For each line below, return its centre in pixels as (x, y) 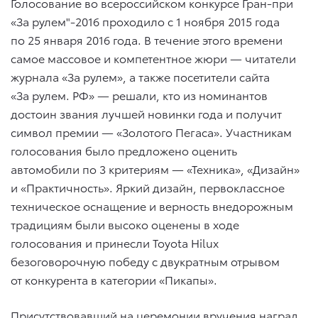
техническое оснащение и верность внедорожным (152, 206)
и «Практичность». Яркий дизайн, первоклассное (148, 187)
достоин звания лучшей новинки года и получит (146, 114)
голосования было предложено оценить (124, 150)
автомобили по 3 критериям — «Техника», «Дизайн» (155, 169)
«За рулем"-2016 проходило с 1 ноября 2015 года (145, 21)
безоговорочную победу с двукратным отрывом (145, 261)
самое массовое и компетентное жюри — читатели (153, 58)
